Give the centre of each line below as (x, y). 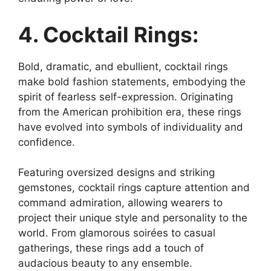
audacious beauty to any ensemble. (105, 263)
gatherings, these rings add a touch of (111, 248)
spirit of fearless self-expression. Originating (126, 96)
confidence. (47, 142)
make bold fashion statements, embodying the (132, 81)
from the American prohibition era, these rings (130, 112)
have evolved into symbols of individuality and (131, 127)
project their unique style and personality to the (133, 218)
